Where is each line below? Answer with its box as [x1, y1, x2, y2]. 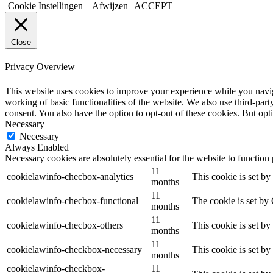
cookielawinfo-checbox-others [7, 219, 123, 230]
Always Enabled [5, 141, 69, 152]
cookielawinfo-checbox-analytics [7, 171, 133, 182]
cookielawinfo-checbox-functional [7, 195, 138, 206]
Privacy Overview [5, 62, 75, 73]
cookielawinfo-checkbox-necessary [7, 244, 142, 255]
